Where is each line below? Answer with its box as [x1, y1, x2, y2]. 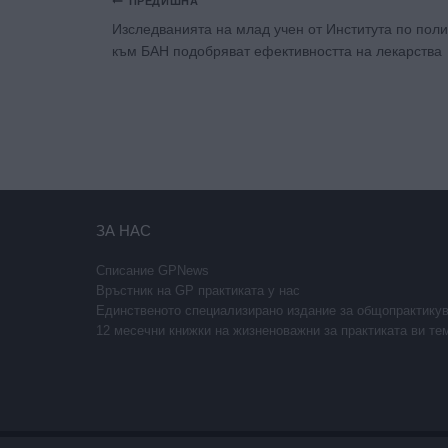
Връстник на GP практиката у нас [96, 283, 300, 299]
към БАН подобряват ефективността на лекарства [112, 43, 442, 60]
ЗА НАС [96, 222, 151, 240]
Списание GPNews [96, 263, 209, 279]
